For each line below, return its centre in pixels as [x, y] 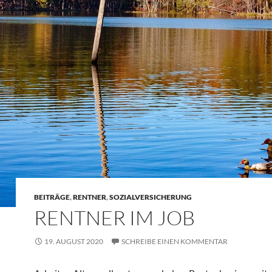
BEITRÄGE [52, 197]
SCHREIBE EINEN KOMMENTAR [175, 241]
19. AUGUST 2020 [74, 241]
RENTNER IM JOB [114, 218]
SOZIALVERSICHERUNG [151, 197]
